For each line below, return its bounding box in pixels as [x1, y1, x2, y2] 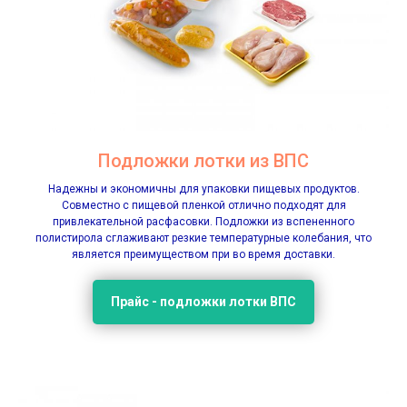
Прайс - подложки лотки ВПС [111, 293, 296, 309]
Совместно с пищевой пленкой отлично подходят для [61, 198, 346, 212]
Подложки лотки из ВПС [98, 149, 309, 172]
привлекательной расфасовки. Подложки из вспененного [53, 214, 354, 228]
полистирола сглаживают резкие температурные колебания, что [35, 231, 372, 244]
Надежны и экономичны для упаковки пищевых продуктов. [47, 182, 360, 195]
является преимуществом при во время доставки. [72, 247, 335, 261]
